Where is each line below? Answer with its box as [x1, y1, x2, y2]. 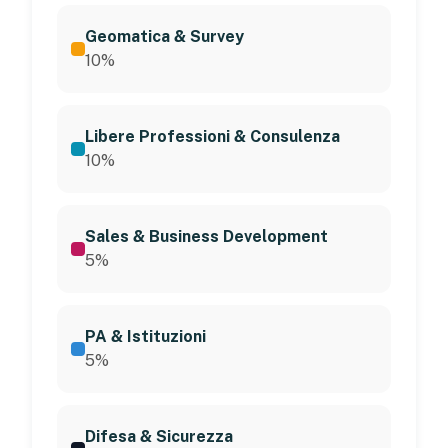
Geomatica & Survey [85, 26, 244, 46]
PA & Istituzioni [85, 326, 206, 346]
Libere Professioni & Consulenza [85, 126, 340, 146]
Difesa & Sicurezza [85, 426, 233, 446]
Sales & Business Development [85, 226, 328, 246]
